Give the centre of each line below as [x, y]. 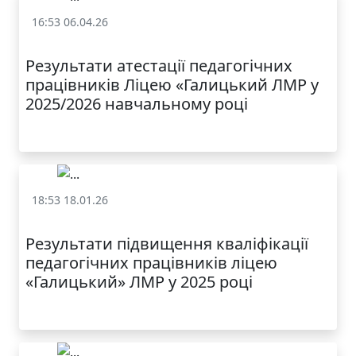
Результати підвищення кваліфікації [167, 244]
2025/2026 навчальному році [137, 103]
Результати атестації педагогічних [159, 65]
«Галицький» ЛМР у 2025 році [139, 282]
